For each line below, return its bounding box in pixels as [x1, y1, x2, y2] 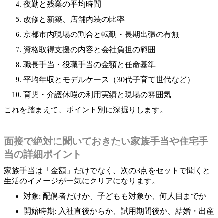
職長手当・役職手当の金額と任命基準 [23, 60, 156, 69]
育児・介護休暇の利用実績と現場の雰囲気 [23, 90, 171, 99]
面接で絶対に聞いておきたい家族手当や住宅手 [4, 135, 208, 146]
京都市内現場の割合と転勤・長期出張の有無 [23, 30, 179, 38]
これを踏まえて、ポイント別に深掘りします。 [4, 105, 167, 114]
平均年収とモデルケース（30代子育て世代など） [23, 75, 195, 84]
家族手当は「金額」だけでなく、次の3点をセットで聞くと [4, 166, 210, 175]
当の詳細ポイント [4, 148, 82, 160]
